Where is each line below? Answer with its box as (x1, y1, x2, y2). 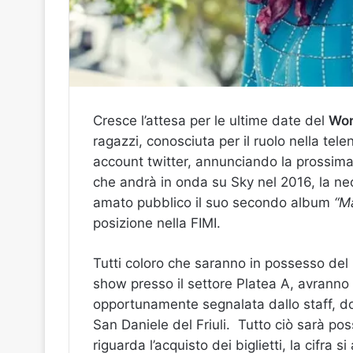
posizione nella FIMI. (93, 215, 221, 232)
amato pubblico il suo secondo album (93, 195, 334, 211)
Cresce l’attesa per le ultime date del (93, 113, 329, 129)
